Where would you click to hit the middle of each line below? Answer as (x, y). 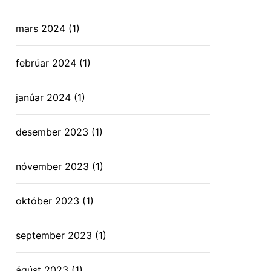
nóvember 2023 (53, 166)
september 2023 (54, 235)
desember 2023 (52, 132)
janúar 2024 (44, 97)
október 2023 (48, 201)
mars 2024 (41, 28)
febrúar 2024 (46, 63)
